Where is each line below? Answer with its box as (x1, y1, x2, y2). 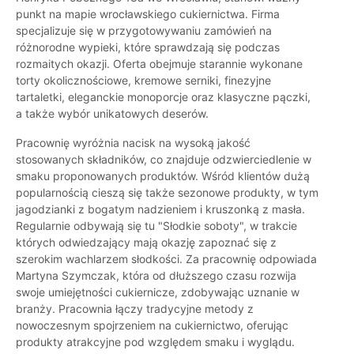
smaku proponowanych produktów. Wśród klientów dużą (16, 169, 310, 183)
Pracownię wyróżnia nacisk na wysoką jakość (16, 136, 250, 150)
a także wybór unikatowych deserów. (16, 107, 209, 121)
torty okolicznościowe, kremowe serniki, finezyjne (16, 73, 271, 88)
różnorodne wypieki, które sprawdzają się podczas (16, 40, 280, 55)
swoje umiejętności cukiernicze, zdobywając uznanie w (16, 285, 299, 299)
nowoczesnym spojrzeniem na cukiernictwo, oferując (16, 318, 288, 333)
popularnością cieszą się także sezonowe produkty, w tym (16, 186, 318, 200)
